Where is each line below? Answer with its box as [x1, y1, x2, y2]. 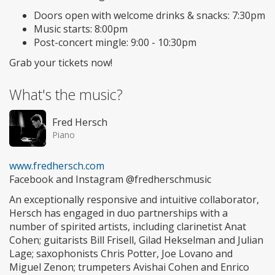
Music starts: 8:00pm [34, 22, 128, 36]
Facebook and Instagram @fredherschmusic [9, 172, 211, 187]
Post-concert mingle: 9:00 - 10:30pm [34, 36, 196, 50]
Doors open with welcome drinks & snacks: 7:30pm [34, 9, 265, 23]
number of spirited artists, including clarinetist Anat [9, 220, 246, 234]
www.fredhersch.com [9, 159, 104, 173]
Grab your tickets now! [9, 56, 112, 70]
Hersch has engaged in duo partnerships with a [9, 206, 228, 220]
